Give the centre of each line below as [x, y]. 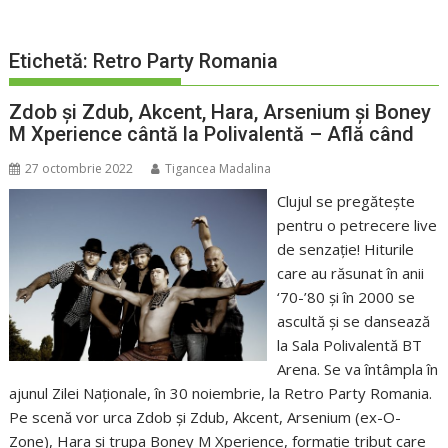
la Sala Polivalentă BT [349, 345]
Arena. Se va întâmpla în [357, 369]
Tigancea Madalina [218, 169]
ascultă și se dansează [353, 321]
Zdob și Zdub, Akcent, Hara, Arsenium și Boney [220, 112]
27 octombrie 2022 [79, 169]
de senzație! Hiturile [345, 249]
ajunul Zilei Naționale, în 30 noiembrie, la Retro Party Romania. [221, 393]
